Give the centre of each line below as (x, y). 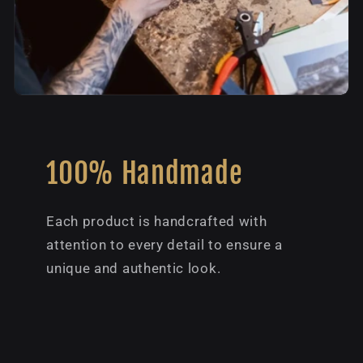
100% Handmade (145, 174)
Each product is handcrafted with (157, 222)
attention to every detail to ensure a (164, 245)
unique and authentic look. (134, 269)
